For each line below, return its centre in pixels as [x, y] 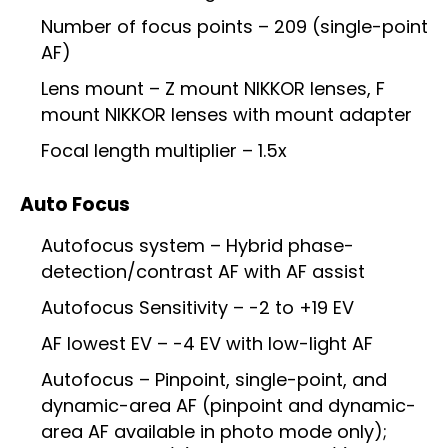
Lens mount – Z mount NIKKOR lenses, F [213, 89]
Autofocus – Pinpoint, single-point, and [214, 380]
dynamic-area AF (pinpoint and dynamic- [228, 406]
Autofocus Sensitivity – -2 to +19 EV [197, 308]
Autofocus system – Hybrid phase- [197, 246]
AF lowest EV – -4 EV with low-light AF [207, 344]
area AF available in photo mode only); [214, 432]
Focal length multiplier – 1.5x [164, 151]
